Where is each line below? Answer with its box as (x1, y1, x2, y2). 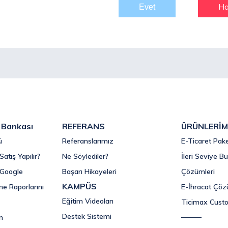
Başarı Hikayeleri (62, 167, 117, 176)
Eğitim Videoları (62, 196, 113, 206)
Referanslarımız (62, 136, 113, 146)
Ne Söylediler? (62, 152, 108, 161)
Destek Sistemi (62, 212, 111, 221)
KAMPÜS (62, 181, 97, 191)
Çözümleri (181, 167, 215, 176)
